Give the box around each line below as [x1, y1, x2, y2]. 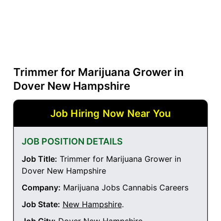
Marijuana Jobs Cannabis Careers [60, 183, 188, 193]
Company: [21, 183, 61, 193]
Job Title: [21, 154, 57, 164]
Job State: [21, 199, 60, 210]
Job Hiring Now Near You [50, 108, 171, 120]
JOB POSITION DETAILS [21, 136, 123, 147]
